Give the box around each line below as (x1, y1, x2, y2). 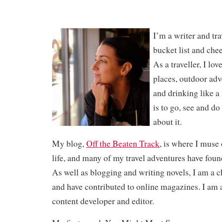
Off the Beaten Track (86, 138, 160, 150)
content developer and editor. (52, 195, 157, 207)
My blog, (52, 138, 86, 150)
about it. (153, 116, 185, 128)
